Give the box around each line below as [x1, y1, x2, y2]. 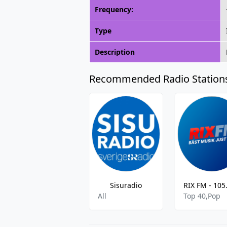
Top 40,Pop [183, 191, 221, 201]
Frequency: [95, 5, 133, 14]
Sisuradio [110, 180, 142, 190]
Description [95, 47, 135, 57]
